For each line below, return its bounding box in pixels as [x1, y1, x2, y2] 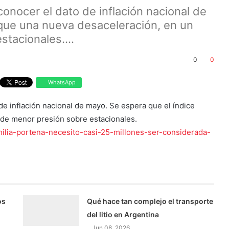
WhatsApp [47, 78, 76, 86]
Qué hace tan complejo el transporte [87, 197, 214, 206]
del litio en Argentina [87, 210, 159, 219]
